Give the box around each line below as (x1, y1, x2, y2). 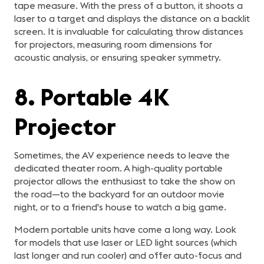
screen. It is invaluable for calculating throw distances (14, 25, 243, 37)
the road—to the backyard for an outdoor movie (14, 188, 225, 200)
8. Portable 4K (14, 82, 169, 112)
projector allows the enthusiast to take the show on (14, 175, 235, 187)
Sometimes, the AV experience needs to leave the (14, 149, 230, 161)
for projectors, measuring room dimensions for (14, 38, 212, 50)
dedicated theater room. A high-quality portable (14, 162, 223, 174)
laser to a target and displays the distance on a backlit (14, 12, 250, 24)
